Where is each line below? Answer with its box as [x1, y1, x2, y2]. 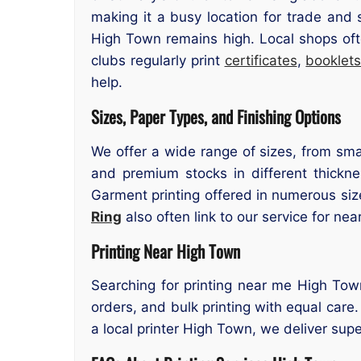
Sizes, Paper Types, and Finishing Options [91, 104, 341, 130]
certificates [224, 52, 297, 68]
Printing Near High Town [91, 239, 240, 263]
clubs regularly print [91, 52, 225, 68]
